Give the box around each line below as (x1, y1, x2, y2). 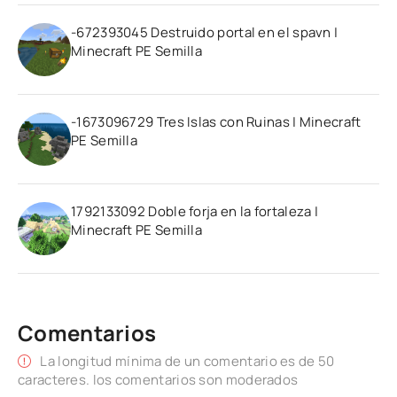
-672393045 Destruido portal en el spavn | (71, 23, 339, 43)
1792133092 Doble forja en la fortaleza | (71, 202, 318, 222)
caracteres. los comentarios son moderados (18, 370, 299, 390)
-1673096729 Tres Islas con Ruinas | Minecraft (71, 113, 362, 132)
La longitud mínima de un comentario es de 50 (40, 352, 335, 371)
